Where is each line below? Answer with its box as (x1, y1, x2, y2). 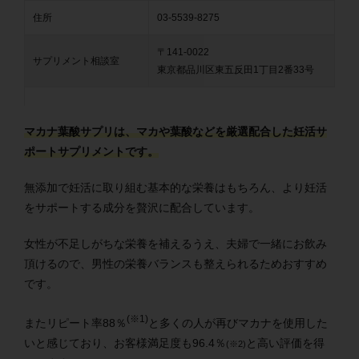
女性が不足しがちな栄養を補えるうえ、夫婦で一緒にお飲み (24, 237, 327, 251)
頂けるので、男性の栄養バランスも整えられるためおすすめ (24, 257, 327, 271)
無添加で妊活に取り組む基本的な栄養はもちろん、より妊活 (24, 181, 327, 195)
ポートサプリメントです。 (24, 145, 159, 159)
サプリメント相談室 (33, 55, 119, 67)
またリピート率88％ (24, 316, 127, 329)
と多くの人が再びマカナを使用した (148, 316, 328, 329)
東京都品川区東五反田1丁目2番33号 (157, 64, 314, 76)
